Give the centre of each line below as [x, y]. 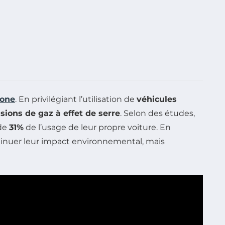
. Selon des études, [157, 113]
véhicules [157, 99]
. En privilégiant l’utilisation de [76, 99]
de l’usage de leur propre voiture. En [97, 127]
